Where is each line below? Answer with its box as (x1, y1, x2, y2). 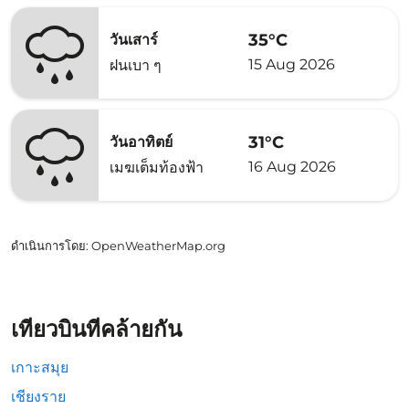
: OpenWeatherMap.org (86, 238, 225, 253)
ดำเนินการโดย (11, 238, 86, 253)
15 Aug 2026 (248, 55, 335, 73)
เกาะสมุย (11, 359, 68, 376)
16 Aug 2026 (248, 157, 336, 175)
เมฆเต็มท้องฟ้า (110, 159, 204, 176)
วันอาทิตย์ (110, 133, 173, 151)
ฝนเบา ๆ (110, 57, 162, 74)
